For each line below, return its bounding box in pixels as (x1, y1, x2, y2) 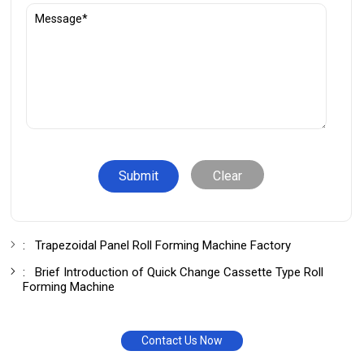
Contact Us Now (141, 333, 223, 347)
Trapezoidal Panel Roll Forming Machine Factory (35, 237, 292, 253)
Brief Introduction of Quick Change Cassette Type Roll (35, 264, 324, 279)
